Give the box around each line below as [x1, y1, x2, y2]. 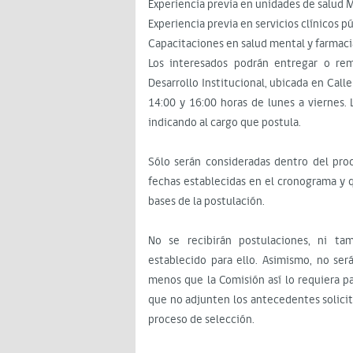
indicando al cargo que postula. [148, 114, 301, 131]
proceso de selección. [148, 311, 255, 328]
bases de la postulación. [148, 193, 265, 210]
